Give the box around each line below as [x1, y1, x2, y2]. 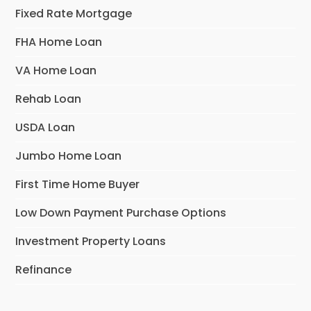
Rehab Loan [15, 90, 82, 107]
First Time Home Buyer [15, 176, 140, 192]
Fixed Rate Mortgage [15, 5, 133, 22]
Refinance [15, 261, 72, 278]
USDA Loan [15, 119, 76, 135]
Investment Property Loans [15, 233, 167, 249]
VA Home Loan [15, 62, 97, 78]
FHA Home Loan [15, 33, 103, 50]
